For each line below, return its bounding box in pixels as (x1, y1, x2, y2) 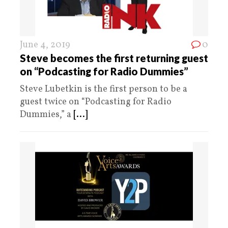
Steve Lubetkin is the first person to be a (20, 83, 187, 96)
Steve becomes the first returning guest (20, 52, 208, 65)
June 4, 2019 (20, 39, 70, 52)
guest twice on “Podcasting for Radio (20, 96, 172, 109)
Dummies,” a (20, 108, 73, 122)
